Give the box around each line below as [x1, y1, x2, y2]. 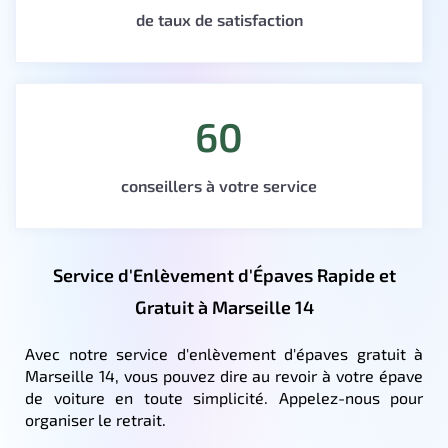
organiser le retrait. [25, 409, 166, 429]
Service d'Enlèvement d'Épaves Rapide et [52, 263, 396, 286]
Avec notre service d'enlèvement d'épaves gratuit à [25, 343, 423, 363]
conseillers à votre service [121, 175, 317, 195]
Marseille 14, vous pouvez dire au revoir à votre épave [25, 365, 423, 385]
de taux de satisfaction [135, 9, 303, 29]
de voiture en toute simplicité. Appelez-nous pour [25, 387, 423, 407]
